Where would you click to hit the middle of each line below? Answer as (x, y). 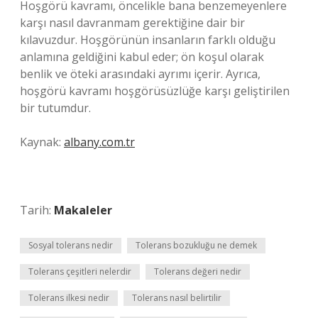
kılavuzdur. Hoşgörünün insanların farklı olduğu (148, 40)
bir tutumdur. (55, 108)
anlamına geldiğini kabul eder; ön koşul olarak (142, 57)
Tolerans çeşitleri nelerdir (80, 272)
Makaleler (83, 210)
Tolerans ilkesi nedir (69, 298)
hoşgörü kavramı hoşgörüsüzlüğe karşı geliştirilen (155, 91)
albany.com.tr (99, 142)
